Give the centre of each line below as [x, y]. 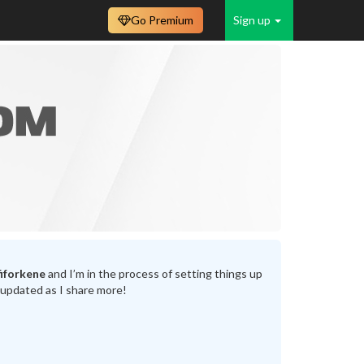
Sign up [253, 20]
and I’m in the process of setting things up [154, 274]
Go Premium [162, 20]
